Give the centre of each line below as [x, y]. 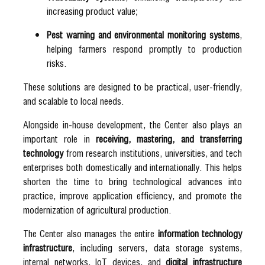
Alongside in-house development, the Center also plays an [132, 124]
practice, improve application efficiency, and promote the [132, 195]
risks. [56, 63]
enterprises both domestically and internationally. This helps [132, 167]
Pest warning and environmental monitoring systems [143, 34]
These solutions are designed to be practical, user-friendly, [132, 86]
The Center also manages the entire [91, 233]
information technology [200, 233]
